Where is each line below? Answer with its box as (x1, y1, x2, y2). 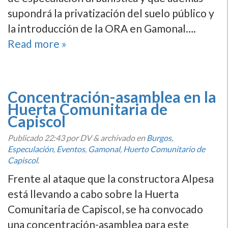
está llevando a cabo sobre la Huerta (8, 187, 179, 200)
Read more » (8, 37, 67, 50)
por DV (65, 133, 93, 142)
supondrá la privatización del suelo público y (8, 7, 214, 19)
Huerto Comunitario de (123, 144, 205, 154)
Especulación (8, 144, 53, 154)
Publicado (8, 133, 44, 142)
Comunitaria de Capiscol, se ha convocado (8, 203, 203, 215)
